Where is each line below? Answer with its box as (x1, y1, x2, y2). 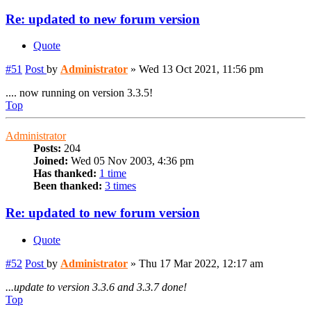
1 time (99, 167, 126, 180)
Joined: (33, 155, 68, 167)
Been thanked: (33, 180, 102, 192)
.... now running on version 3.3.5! (6, 87, 153, 99)
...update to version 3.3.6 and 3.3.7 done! (6, 280, 187, 293)
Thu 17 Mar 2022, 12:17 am (139, 257, 263, 269)
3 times (105, 180, 136, 192)
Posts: (33, 142, 61, 155)
